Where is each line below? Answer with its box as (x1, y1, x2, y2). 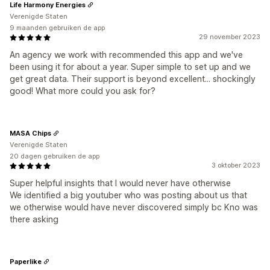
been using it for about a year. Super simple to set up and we (10, 61, 251, 72)
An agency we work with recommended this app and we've (10, 49, 243, 60)
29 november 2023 (199, 33, 260, 41)
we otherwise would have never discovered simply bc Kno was (10, 202, 258, 212)
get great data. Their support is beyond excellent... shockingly (10, 74, 256, 84)
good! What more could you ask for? (10, 86, 155, 96)
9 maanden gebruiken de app (10, 24, 105, 32)
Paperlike (10, 257, 42, 266)
